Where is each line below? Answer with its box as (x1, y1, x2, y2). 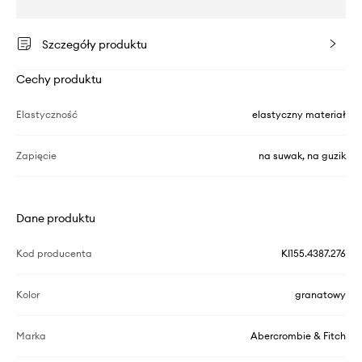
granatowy (295, 288, 346, 301)
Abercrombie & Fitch (250, 329, 346, 342)
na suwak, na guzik (259, 149, 346, 162)
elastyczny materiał (252, 107, 346, 120)
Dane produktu (16, 210, 95, 225)
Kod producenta (16, 246, 92, 259)
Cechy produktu (16, 71, 102, 86)
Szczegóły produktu (42, 36, 147, 52)
